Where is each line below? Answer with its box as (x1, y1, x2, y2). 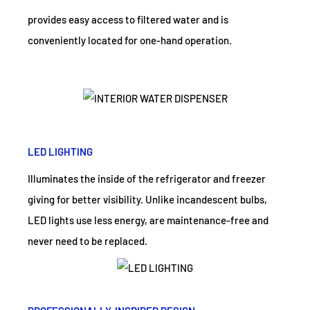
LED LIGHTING (28, 145, 93, 158)
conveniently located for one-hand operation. (28, 33, 232, 46)
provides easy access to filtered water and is (28, 12, 228, 26)
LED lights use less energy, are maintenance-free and (28, 213, 268, 226)
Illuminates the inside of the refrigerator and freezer (28, 172, 266, 185)
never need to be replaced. (28, 234, 147, 247)
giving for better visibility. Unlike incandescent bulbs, (28, 192, 267, 206)
